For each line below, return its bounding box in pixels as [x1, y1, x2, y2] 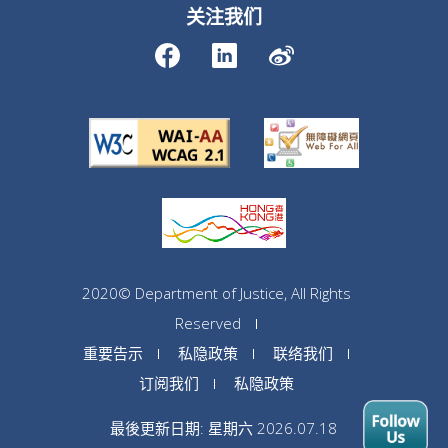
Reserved [175, 312, 242, 333]
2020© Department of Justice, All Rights [81, 282, 351, 303]
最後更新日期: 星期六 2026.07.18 [110, 417, 338, 438]
